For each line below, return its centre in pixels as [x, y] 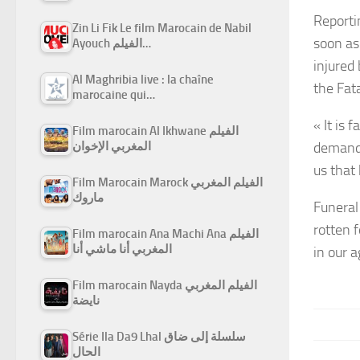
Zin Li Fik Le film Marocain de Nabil [162, 29]
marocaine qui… [114, 95]
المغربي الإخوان [112, 147]
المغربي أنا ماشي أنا [122, 250]
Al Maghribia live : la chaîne [143, 80]
